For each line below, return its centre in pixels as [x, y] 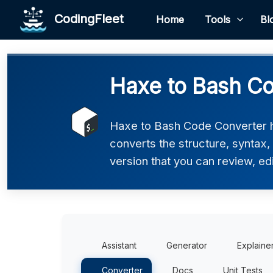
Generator [187, 245]
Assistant [119, 245]
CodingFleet [85, 19]
